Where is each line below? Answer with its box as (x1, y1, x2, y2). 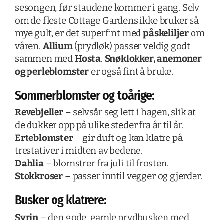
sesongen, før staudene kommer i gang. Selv (14, 2, 200, 14)
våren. (14, 40, 43, 52)
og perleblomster (14, 66, 89, 78)
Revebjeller (14, 107, 63, 118)
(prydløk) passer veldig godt (72, 40, 191, 52)
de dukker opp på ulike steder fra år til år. (14, 119, 184, 131)
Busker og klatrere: (14, 192, 106, 208)
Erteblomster (14, 132, 73, 144)
